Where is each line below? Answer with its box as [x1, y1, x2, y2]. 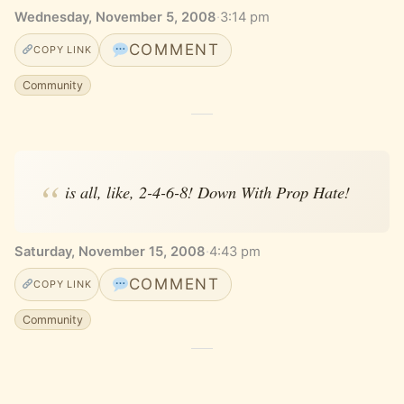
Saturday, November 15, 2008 [14, 243, 206, 260]
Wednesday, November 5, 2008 [14, 9, 216, 26]
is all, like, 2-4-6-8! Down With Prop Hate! [64, 180, 350, 204]
